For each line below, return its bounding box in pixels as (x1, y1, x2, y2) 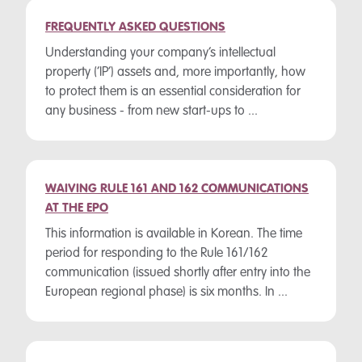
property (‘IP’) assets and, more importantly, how (45, 66, 305, 79)
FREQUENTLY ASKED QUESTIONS (45, 21, 225, 34)
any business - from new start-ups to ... (45, 105, 258, 118)
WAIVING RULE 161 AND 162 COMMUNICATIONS (45, 183, 309, 196)
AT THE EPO (45, 202, 108, 215)
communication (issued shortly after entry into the (45, 267, 310, 280)
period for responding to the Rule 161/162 (45, 247, 268, 260)
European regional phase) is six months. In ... (45, 286, 288, 299)
